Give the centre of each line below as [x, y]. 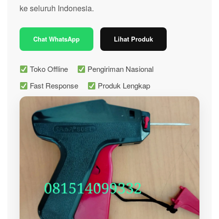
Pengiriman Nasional [120, 69]
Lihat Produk [133, 39]
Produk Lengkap [123, 85]
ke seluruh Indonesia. [57, 8]
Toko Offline [48, 69]
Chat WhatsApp [56, 39]
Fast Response [53, 85]
